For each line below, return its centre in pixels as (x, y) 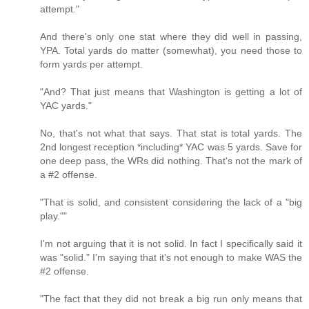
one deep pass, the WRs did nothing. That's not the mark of (171, 161)
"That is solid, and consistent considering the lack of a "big (171, 202)
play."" (53, 216)
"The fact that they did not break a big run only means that (171, 299)
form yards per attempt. (91, 64)
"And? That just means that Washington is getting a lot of (171, 92)
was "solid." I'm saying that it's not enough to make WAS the (171, 258)
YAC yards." (66, 106)
